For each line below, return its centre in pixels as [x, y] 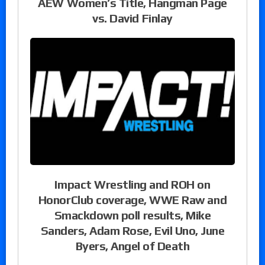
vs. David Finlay [132, 18]
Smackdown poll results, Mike [132, 215]
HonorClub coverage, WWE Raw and [132, 199]
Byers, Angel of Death [132, 245]
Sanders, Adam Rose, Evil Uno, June [132, 230]
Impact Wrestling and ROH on [132, 184]
